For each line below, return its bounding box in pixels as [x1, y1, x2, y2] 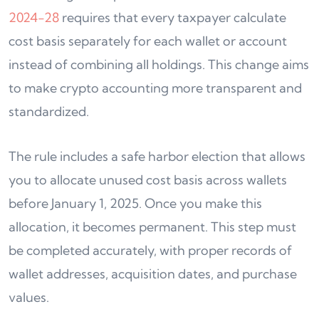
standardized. [9, 103, 89, 120]
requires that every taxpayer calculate [59, 9, 286, 26]
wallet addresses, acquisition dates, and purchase [9, 266, 297, 282]
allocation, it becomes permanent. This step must [9, 219, 296, 235]
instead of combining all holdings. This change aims [9, 56, 309, 73]
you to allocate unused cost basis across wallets [9, 172, 287, 188]
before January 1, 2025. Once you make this [9, 195, 262, 211]
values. [9, 289, 49, 305]
